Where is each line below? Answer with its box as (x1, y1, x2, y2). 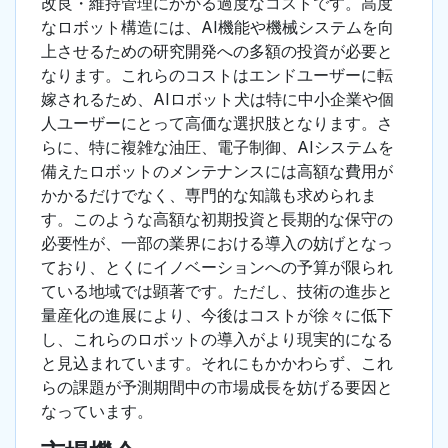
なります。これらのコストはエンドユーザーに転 (41, 65, 393, 86)
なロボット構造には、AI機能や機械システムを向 (41, 17, 394, 38)
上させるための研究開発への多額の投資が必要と (41, 41, 393, 62)
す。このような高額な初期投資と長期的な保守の (41, 209, 393, 230)
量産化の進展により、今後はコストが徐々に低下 (41, 305, 393, 326)
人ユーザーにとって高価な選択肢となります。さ (41, 113, 393, 134)
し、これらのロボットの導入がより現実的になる (41, 329, 393, 350)
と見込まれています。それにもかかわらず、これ (41, 353, 393, 374)
